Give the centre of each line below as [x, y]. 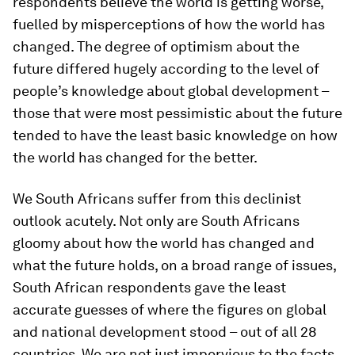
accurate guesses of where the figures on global [170, 310]
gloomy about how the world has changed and [164, 243]
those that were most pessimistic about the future [177, 113]
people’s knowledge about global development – [171, 91]
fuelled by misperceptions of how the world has [169, 25]
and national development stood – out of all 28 [165, 332]
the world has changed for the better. [135, 158]
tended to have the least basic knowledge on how [175, 136]
